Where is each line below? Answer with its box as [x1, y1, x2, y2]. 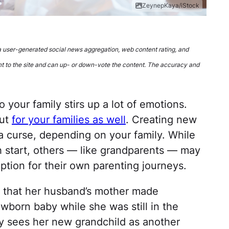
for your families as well [12, 113, 126, 126]
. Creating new [126, 113, 197, 126]
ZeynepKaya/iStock [142, 2, 199, 10]
